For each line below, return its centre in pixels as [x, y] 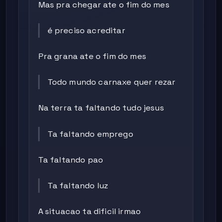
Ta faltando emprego [90, 134]
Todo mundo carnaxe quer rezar [111, 82]
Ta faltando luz [78, 186]
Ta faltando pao [71, 160]
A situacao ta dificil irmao [89, 212]
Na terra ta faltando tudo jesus [101, 108]
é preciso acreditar [86, 30]
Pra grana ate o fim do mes [92, 56]
